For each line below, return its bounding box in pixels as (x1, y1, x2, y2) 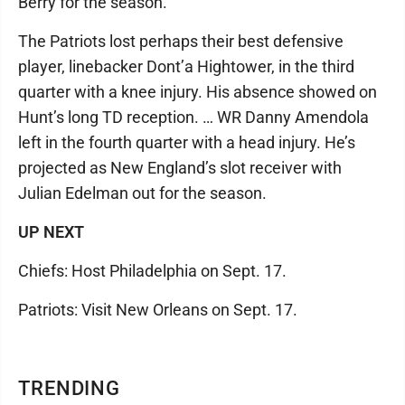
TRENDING (18, 377, 121, 400)
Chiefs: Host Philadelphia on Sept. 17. (18, 261, 287, 281)
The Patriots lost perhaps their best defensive (18, 32, 344, 52)
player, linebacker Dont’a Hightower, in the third (18, 57, 354, 77)
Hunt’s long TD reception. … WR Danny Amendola (18, 108, 369, 127)
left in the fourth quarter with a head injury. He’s (18, 133, 355, 153)
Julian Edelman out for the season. (18, 184, 267, 203)
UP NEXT (18, 222, 84, 242)
